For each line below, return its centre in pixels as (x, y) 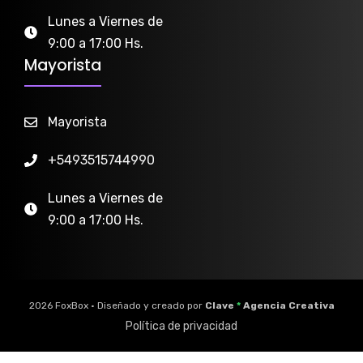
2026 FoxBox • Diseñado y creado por (117, 306)
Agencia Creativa (287, 306)
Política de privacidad (181, 327)
